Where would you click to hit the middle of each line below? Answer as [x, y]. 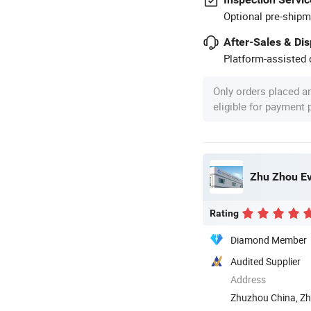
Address [248, 279]
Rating [224, 213]
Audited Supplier [266, 261]
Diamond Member [269, 239]
